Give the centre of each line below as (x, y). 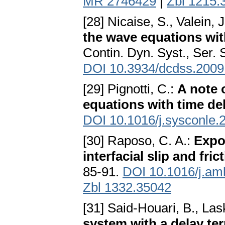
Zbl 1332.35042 (127, 188)
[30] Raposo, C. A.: (138, 141)
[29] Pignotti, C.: (130, 89)
